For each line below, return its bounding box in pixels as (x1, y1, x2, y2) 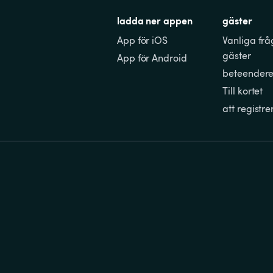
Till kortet (222, 84, 263, 98)
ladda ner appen (117, 13, 193, 27)
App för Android (117, 51, 187, 65)
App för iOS (117, 34, 168, 48)
